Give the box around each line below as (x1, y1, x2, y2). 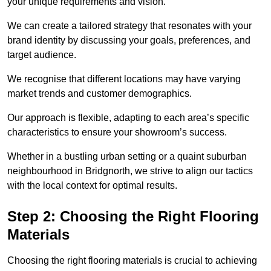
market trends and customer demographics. (7, 88, 192, 99)
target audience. (7, 50, 76, 60)
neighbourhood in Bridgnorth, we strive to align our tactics (7, 166, 253, 177)
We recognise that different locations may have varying (7, 74, 241, 85)
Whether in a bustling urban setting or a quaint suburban (7, 151, 247, 162)
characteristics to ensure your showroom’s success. (7, 127, 229, 138)
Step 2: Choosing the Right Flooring (7, 208, 259, 225)
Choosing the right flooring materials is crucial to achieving (7, 255, 257, 266)
